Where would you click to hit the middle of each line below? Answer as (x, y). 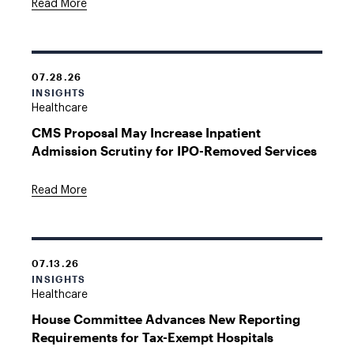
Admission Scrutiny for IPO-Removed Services (174, 150)
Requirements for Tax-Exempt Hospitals (153, 337)
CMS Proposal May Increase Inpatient (146, 132)
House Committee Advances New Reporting (166, 318)
